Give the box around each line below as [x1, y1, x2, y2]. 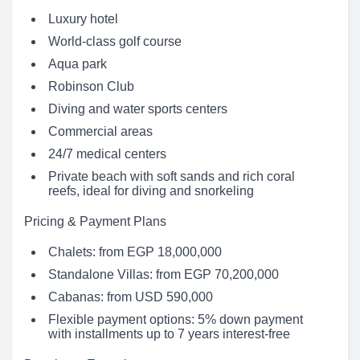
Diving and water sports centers [48, 102, 227, 116]
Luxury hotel [48, 12, 118, 26]
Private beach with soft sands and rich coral [48, 170, 295, 183]
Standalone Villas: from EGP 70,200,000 [48, 268, 279, 281]
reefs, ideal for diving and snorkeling [48, 184, 254, 198]
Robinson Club [48, 80, 134, 93]
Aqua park [48, 57, 107, 71]
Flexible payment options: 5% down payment [48, 313, 303, 326]
